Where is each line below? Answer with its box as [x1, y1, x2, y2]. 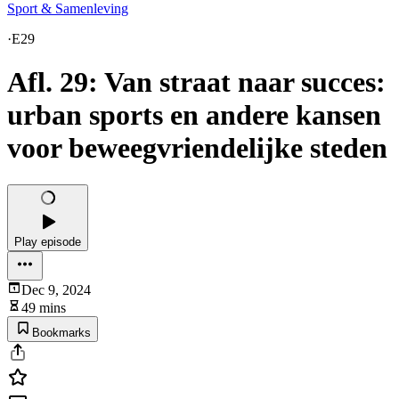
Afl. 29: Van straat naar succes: [7, 66, 386, 99]
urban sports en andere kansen [7, 99, 381, 132]
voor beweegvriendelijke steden [7, 132, 387, 165]
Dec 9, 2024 [21, 281, 91, 297]
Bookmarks [32, 325, 91, 339]
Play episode [14, 234, 81, 248]
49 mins [21, 299, 66, 315]
